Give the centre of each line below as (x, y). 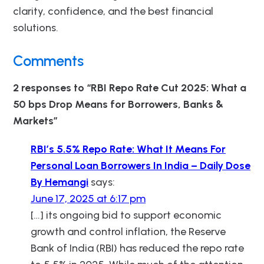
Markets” (35, 121)
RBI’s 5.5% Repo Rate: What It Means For (128, 149)
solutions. (36, 27)
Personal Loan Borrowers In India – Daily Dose (141, 165)
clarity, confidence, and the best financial (113, 11)
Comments (48, 60)
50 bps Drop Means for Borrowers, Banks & (118, 104)
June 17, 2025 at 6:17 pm (88, 198)
